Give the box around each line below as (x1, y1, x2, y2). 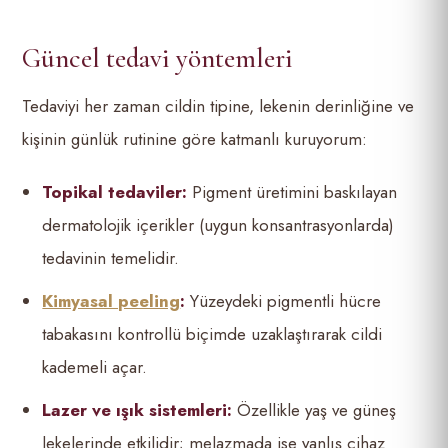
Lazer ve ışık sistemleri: (42, 398, 233, 422)
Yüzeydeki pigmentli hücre (185, 289, 382, 313)
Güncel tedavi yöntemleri (22, 42, 293, 75)
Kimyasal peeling (42, 289, 181, 313)
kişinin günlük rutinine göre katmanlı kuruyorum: (22, 127, 367, 151)
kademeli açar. (42, 355, 148, 379)
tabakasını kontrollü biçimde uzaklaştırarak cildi (42, 322, 383, 346)
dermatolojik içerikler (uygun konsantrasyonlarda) (42, 213, 395, 237)
